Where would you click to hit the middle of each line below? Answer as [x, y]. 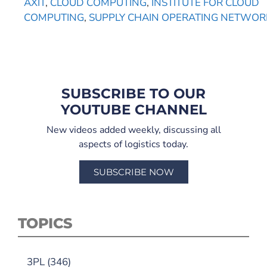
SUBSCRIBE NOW [133, 172]
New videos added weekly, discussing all [133, 130]
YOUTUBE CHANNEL [133, 109]
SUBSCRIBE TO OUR [133, 93]
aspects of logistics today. [133, 144]
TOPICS [45, 223]
